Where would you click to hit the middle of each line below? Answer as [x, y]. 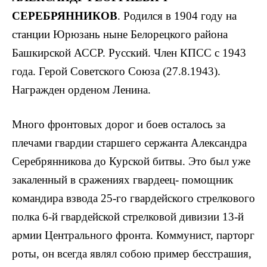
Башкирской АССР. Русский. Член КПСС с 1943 [129, 53]
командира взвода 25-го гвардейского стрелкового [133, 198]
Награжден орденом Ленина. [81, 90]
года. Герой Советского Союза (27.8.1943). [116, 72]
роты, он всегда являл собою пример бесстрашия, [132, 254]
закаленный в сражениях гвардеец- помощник [122, 180]
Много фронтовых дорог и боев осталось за [119, 125]
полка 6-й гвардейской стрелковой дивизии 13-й [128, 217]
